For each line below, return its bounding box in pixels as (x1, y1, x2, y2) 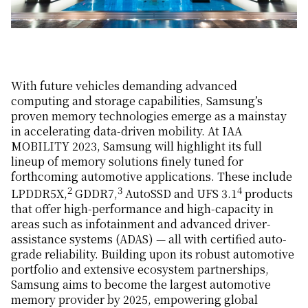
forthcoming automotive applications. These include (11, 168, 292, 184)
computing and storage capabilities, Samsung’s (11, 92, 263, 109)
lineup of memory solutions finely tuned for (11, 153, 243, 169)
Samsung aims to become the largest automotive (11, 276, 271, 293)
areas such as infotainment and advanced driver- (11, 216, 271, 232)
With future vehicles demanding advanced (11, 77, 237, 93)
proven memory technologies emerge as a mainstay (11, 107, 287, 124)
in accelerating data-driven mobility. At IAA (11, 122, 242, 139)
